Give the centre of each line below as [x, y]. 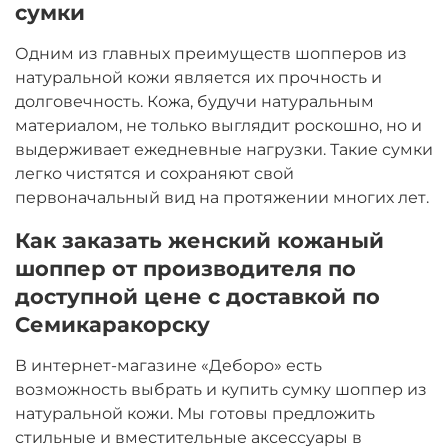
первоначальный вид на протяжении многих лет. [222, 197]
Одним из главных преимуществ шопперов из [211, 53]
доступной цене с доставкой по [197, 295]
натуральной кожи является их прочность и [198, 77]
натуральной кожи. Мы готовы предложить [195, 413]
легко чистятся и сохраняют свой [154, 173]
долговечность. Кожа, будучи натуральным [194, 101]
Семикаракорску [112, 323]
